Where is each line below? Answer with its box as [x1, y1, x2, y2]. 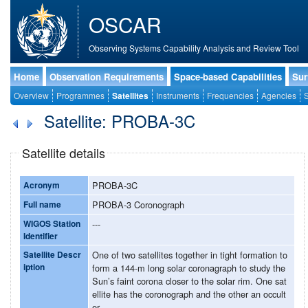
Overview [14, 89, 49, 101]
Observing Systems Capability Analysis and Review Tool [89, 42, 299, 54]
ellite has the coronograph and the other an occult [92, 287, 286, 300]
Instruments [156, 89, 199, 101]
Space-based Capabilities [174, 70, 282, 83]
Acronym [23, 178, 60, 191]
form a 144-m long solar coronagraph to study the [92, 261, 285, 274]
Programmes [56, 89, 104, 101]
